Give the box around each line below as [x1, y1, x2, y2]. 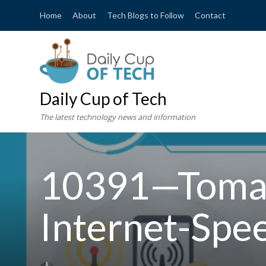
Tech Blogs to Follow [107, 10, 185, 20]
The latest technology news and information [40, 112, 196, 123]
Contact [195, 10, 226, 20]
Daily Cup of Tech [40, 88, 167, 109]
